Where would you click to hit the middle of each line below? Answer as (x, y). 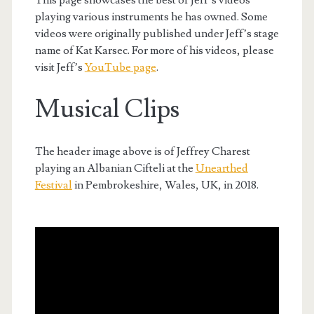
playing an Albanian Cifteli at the (115, 168)
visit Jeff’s (60, 67)
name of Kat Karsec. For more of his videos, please (154, 50)
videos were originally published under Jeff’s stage (157, 33)
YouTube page (120, 67)
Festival (53, 185)
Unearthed (221, 168)
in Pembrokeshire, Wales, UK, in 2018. (165, 185)
